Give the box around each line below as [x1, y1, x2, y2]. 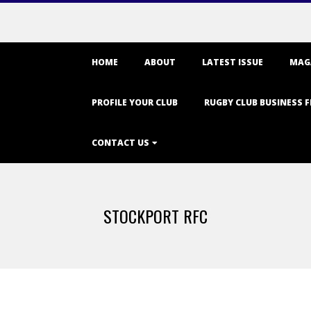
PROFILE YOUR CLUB [92, 96, 178, 108]
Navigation [72, 64, 120, 77]
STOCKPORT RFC [103, 203, 208, 228]
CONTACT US [92, 137, 149, 149]
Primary [72, 44, 106, 58]
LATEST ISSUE [202, 56, 263, 68]
